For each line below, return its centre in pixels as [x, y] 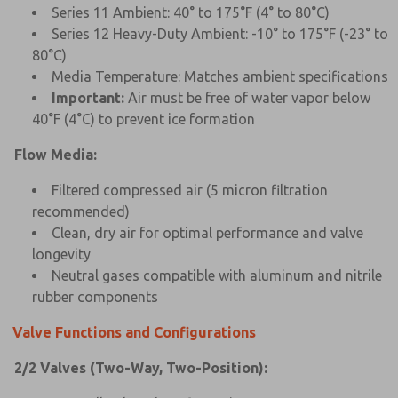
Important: [88, 97]
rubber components [95, 296]
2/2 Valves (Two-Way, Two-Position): [141, 367]
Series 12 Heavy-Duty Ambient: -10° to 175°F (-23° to [220, 33]
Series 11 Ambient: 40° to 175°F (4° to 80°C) [191, 12]
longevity [61, 254]
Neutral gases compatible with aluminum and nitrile [217, 275]
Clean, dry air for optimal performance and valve [207, 232]
